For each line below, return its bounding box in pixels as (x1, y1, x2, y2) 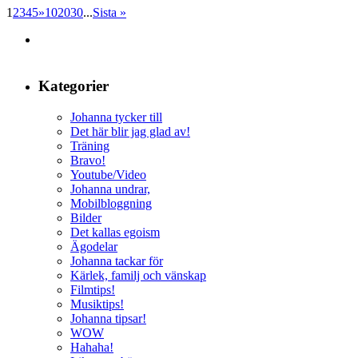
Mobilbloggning (70, 197, 152, 211)
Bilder (70, 211, 101, 225)
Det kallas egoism (70, 225, 160, 240)
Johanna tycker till (70, 110, 162, 125)
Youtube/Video (70, 168, 146, 182)
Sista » (93, 5, 126, 19)
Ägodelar (70, 240, 117, 254)
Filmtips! (70, 283, 115, 297)
